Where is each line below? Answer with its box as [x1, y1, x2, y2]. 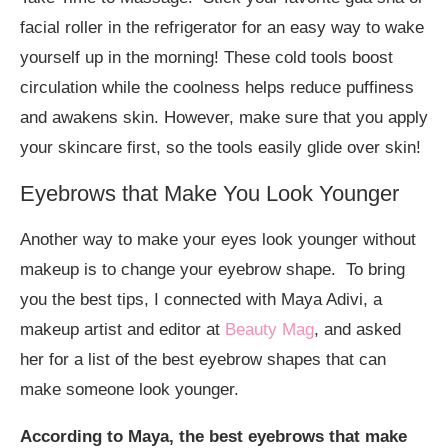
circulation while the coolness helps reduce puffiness [20, 78, 414, 98]
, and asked [314, 320, 401, 340]
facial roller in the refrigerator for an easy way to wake [20, 18, 424, 38]
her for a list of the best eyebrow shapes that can [20, 350, 386, 370]
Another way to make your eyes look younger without [20, 230, 416, 250]
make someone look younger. [20, 380, 239, 400]
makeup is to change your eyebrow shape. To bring [20, 260, 405, 280]
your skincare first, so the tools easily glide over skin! [20, 138, 421, 158]
